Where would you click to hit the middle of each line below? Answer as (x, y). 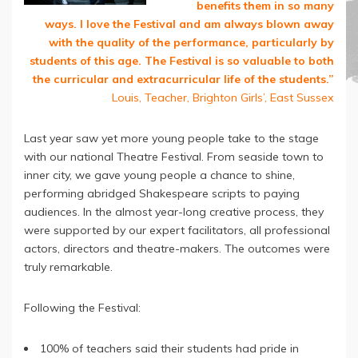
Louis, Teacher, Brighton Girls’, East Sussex (223, 97)
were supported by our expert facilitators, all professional (177, 230)
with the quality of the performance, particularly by (191, 42)
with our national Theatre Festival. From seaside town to (174, 156)
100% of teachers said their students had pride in (170, 349)
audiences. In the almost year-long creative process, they (174, 211)
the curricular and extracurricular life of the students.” (183, 79)
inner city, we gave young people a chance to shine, (159, 175)
